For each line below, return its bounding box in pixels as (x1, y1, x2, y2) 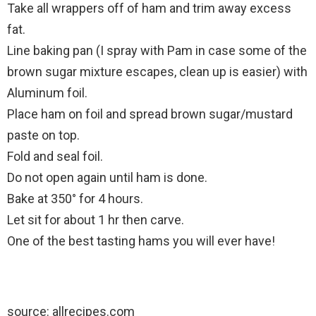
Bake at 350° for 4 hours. (7, 191, 143, 207)
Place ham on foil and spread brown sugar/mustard (7, 107, 293, 122)
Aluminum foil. (7, 85, 87, 101)
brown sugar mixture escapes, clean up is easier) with (7, 64, 308, 80)
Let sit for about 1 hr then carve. (7, 212, 184, 228)
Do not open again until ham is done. (7, 170, 207, 186)
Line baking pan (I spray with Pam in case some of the (7, 43, 307, 59)
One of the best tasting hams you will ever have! (7, 233, 275, 249)
